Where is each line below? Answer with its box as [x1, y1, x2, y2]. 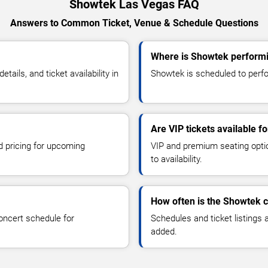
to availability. [151, 153, 202, 165]
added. [151, 226, 177, 237]
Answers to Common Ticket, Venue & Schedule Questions [10, 17, 258, 29]
